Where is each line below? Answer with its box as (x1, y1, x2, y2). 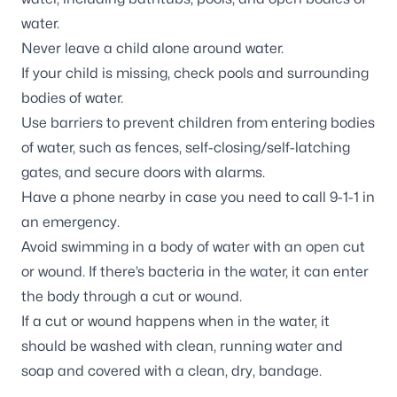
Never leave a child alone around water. (21, 40, 284, 57)
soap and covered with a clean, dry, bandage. (21, 362, 322, 379)
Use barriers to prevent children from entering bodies (21, 114, 375, 131)
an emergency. (21, 214, 120, 230)
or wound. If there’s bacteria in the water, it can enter (21, 263, 369, 280)
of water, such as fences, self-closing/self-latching (21, 139, 350, 156)
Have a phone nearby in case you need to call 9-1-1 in (21, 189, 375, 206)
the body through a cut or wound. (21, 288, 242, 305)
